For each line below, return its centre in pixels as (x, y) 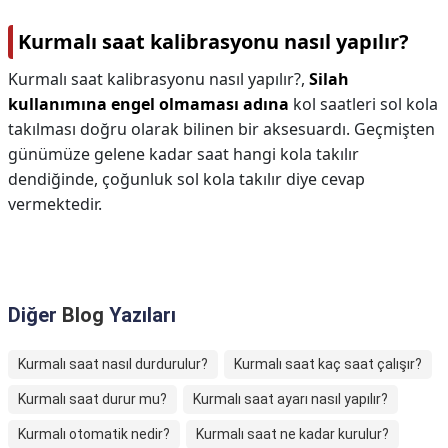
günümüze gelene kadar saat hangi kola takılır (183, 154)
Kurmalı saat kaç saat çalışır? (328, 364)
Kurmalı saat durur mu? (92, 399)
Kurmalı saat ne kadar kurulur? (292, 434)
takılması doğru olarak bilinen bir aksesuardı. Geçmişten (221, 129)
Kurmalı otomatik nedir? (94, 434)
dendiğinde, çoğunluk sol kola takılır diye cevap (186, 179)
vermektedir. (55, 204)
